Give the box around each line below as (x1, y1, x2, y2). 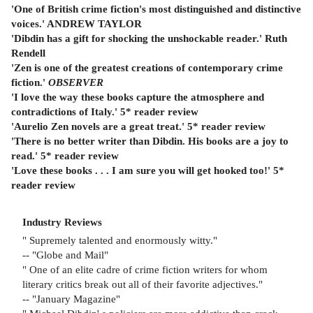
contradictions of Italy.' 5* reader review (11, 105, 198, 117)
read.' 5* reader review (11, 149, 119, 161)
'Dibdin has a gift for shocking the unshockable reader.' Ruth (11, 31, 287, 44)
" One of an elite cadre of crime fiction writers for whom (22, 263, 268, 275)
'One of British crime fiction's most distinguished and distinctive (11, 2, 301, 15)
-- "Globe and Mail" (22, 248, 108, 261)
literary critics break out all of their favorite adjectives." (22, 277, 263, 290)
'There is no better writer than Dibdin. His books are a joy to (11, 134, 289, 147)
